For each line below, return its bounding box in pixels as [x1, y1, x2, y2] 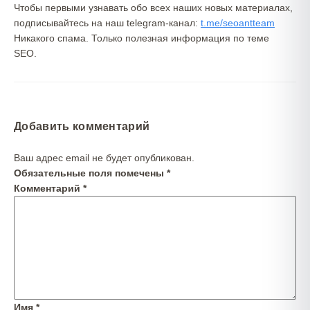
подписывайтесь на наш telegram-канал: [14, 17, 201, 28]
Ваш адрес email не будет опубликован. [14, 152, 194, 163]
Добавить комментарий [14, 120, 150, 132]
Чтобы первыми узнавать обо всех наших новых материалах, [14, 2, 293, 13]
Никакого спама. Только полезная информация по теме [14, 33, 269, 44]
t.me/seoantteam [201, 17, 275, 28]
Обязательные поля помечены [14, 167, 167, 179]
